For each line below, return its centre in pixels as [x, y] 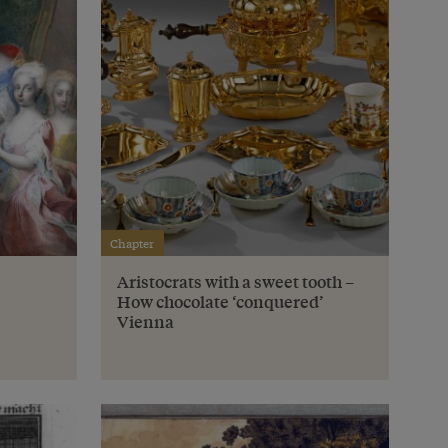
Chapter [132, 243]
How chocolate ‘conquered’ [220, 302]
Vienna [145, 322]
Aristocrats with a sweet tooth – [235, 282]
